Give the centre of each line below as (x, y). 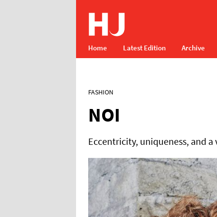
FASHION (101, 92)
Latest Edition (144, 48)
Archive (193, 48)
